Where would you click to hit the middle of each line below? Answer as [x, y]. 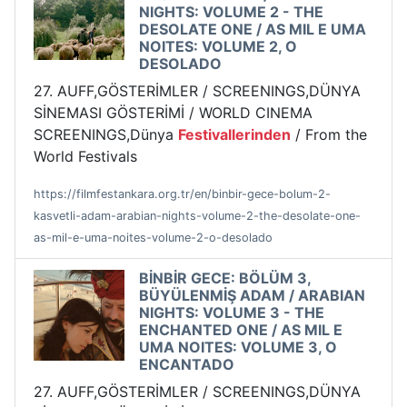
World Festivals [85, 157]
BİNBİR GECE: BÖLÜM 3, [225, 278]
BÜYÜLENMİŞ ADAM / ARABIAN [252, 296]
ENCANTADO [187, 365]
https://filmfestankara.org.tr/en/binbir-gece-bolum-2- [182, 194]
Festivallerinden [234, 135]
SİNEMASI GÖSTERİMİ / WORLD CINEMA [173, 113]
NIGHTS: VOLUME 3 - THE [232, 313]
